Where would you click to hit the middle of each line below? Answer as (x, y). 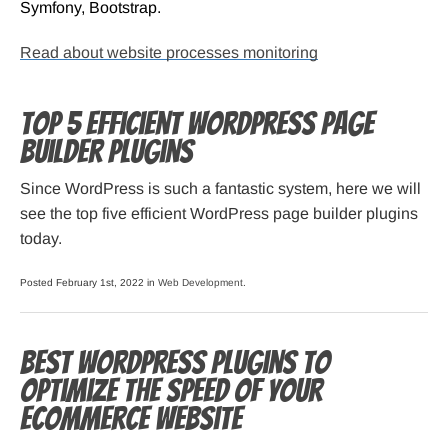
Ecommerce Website (131, 419)
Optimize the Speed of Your (171, 391)
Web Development (200, 283)
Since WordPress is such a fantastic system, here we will (220, 189)
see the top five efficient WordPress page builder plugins (219, 214)
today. (41, 239)
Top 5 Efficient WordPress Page (197, 124)
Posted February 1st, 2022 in (89, 283)
